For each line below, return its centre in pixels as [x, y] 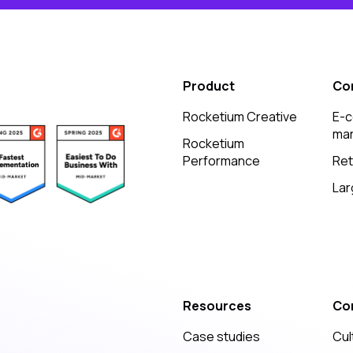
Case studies [221, 337]
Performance [221, 161]
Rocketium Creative [240, 117]
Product [208, 86]
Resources [217, 306]
